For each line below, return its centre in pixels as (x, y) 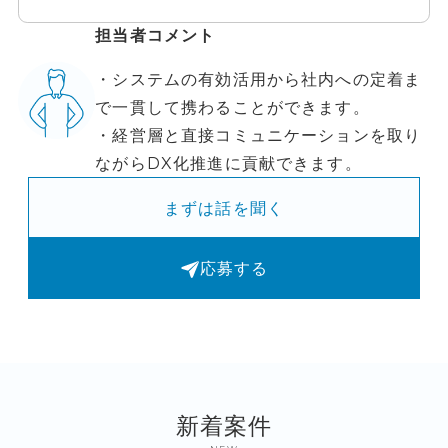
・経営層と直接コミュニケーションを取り (258, 135)
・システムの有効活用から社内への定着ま (258, 79)
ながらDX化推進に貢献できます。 (228, 163)
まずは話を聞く (224, 207)
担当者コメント (155, 34)
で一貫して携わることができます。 (232, 107)
